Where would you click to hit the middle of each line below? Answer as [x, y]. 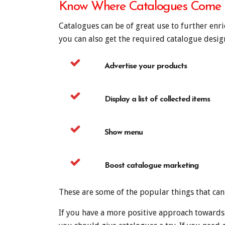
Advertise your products [146, 66]
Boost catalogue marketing [151, 165]
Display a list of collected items [157, 99]
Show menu [124, 132]
